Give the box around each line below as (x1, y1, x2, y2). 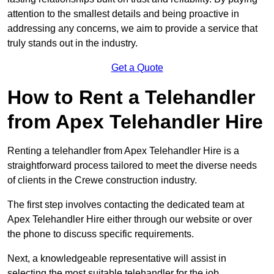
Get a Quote (111, 62, 163, 73)
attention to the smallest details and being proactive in (7, 9, 239, 20)
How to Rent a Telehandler (7, 86, 255, 109)
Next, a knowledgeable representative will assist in (7, 253, 226, 264)
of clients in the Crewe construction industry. (7, 175, 197, 186)
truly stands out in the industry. (7, 38, 138, 49)
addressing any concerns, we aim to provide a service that (7, 23, 257, 34)
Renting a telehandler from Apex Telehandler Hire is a (7, 146, 239, 157)
